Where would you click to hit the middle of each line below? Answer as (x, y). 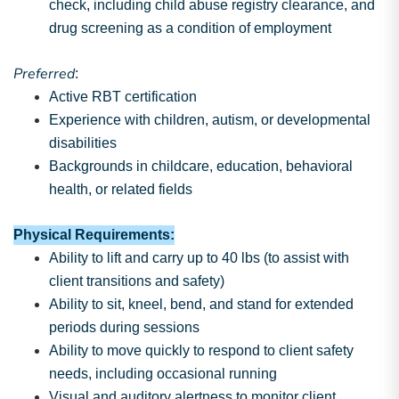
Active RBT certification (123, 97)
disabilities (83, 143)
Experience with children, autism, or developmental (210, 120)
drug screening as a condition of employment (190, 28)
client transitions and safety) (137, 281)
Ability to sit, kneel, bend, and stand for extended (201, 304)
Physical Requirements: (94, 235)
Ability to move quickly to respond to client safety (201, 350)
